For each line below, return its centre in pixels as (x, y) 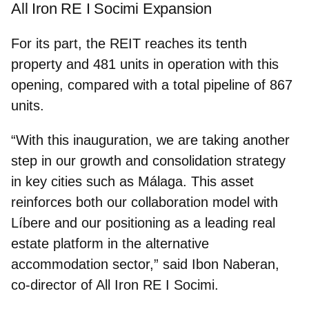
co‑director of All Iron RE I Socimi (113, 285)
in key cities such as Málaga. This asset (132, 181)
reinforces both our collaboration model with (144, 202)
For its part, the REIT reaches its (111, 43)
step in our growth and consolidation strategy (148, 160)
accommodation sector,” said (101, 264)
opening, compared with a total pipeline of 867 (152, 84)
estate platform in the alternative (110, 243)
